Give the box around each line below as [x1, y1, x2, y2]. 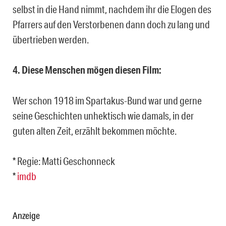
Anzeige [13, 209, 40, 221]
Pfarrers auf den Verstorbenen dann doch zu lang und [13, 18, 210, 30]
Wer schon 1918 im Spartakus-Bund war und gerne [13, 94, 202, 106]
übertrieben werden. [13, 33, 89, 45]
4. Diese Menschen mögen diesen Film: [13, 63, 161, 76]
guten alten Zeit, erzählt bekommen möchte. [13, 124, 177, 137]
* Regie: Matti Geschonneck [13, 154, 115, 167]
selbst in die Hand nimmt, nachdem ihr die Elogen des [13, 3, 211, 15]
